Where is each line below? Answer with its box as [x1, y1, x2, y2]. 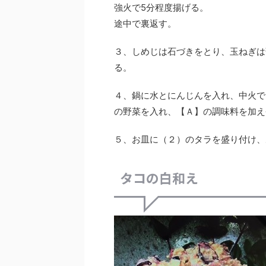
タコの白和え [120, 168, 198, 187]
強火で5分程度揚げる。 [114, 2, 208, 13]
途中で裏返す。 [114, 18, 176, 29]
